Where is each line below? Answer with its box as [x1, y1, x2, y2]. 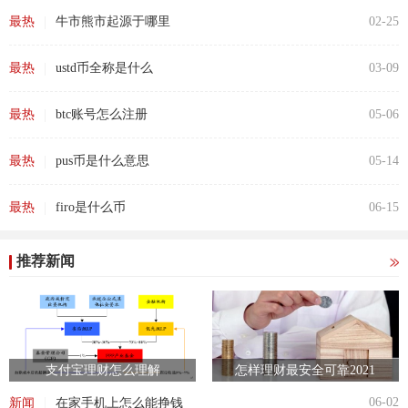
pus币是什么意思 [56, 153, 149, 168]
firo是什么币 [56, 199, 126, 214]
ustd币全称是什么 [56, 60, 153, 75]
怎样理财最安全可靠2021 [235, 362, 376, 377]
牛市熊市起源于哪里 [56, 14, 170, 28]
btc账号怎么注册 [56, 107, 148, 121]
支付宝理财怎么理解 [45, 362, 160, 377]
